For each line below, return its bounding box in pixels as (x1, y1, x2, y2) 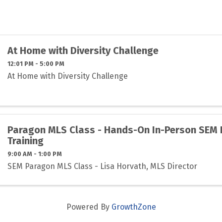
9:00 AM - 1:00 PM (7, 150, 62, 158)
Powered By (66, 202, 111, 212)
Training (7, 134, 44, 147)
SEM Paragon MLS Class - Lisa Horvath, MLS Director (7, 161, 198, 171)
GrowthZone (111, 202, 156, 212)
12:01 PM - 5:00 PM (7, 59, 65, 67)
